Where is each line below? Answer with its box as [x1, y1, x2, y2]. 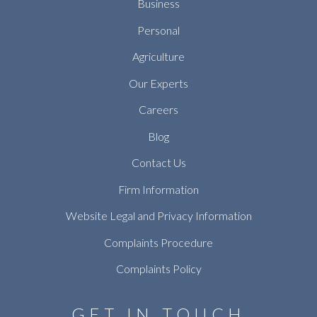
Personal [137, 23, 180, 37]
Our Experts [129, 76, 188, 90]
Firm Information [118, 182, 199, 196]
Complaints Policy [115, 262, 202, 276]
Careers [139, 103, 178, 117]
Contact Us [131, 156, 186, 170]
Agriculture [132, 50, 185, 64]
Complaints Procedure [104, 235, 213, 249]
